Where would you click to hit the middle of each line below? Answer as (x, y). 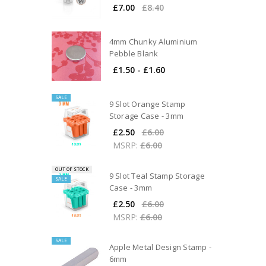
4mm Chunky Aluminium (153, 42)
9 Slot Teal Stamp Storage (157, 175)
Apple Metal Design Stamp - (160, 247)
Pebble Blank (134, 54)
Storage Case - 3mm (146, 116)
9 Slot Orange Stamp (147, 104)
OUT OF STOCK (72, 169)
